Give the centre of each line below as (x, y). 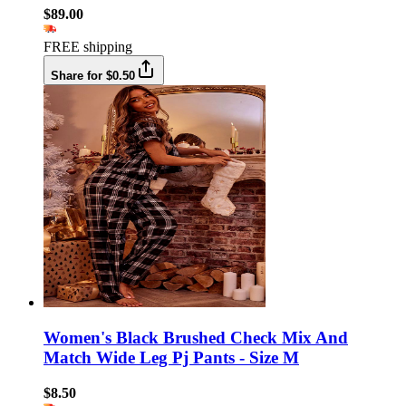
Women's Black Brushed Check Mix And (196, 338)
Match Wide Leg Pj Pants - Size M (171, 358)
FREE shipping (88, 47)
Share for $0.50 (93, 76)
